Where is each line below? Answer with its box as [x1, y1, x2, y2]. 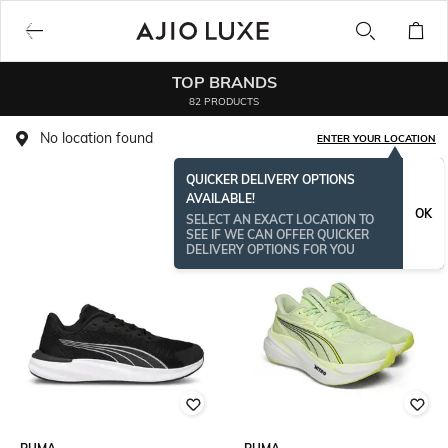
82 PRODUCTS [189, 94, 259, 108]
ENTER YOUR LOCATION [317, 132, 436, 145]
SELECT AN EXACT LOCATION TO [186, 212, 374, 227]
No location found [40, 129, 153, 147]
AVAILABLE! [186, 191, 255, 206]
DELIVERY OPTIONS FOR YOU [186, 242, 355, 257]
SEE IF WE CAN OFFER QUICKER [186, 227, 369, 242]
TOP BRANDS [171, 71, 277, 92]
